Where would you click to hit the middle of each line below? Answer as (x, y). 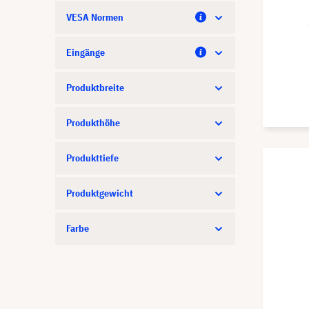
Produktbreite (95, 87)
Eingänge (86, 52)
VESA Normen (95, 17)
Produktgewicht (100, 193)
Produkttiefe (92, 158)
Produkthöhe (93, 122)
